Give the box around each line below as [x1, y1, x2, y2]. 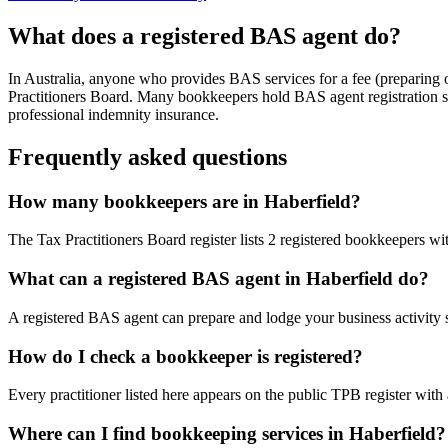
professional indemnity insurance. [8, 105, 219, 123]
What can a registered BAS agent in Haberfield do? [8, 268, 429, 290]
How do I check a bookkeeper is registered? [8, 345, 363, 367]
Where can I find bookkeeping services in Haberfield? [8, 423, 446, 444]
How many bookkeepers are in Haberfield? [8, 190, 361, 212]
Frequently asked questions [8, 143, 287, 170]
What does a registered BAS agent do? [8, 22, 401, 49]
